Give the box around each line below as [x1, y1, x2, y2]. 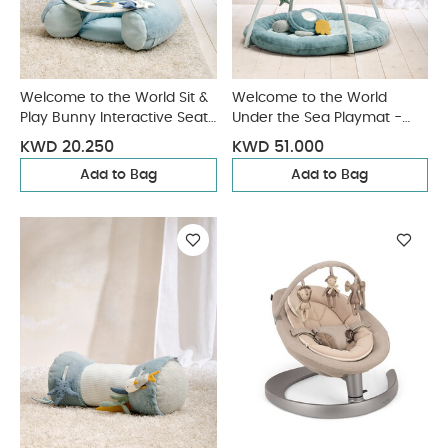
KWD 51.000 [231, 139, 324, 155]
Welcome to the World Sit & [20, 91, 208, 105]
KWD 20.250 [20, 139, 114, 155]
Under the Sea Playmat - [231, 111, 402, 125]
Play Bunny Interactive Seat [20, 111, 208, 125]
